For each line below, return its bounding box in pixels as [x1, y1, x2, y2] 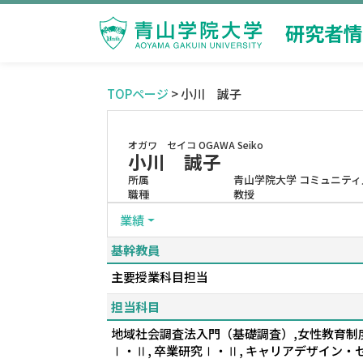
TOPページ [107, 85, 169, 102]
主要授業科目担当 [111, 268, 208, 285]
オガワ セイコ [128, 138, 196, 152]
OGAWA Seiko [199, 138, 263, 152]
